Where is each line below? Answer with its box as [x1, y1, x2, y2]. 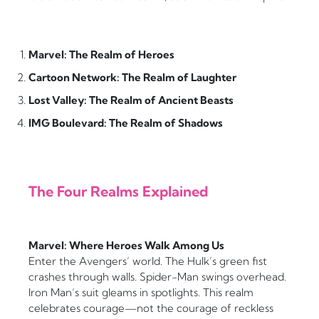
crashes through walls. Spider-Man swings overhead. [28, 270, 286, 284]
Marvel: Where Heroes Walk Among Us [28, 239, 224, 253]
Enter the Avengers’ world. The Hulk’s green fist [28, 254, 267, 268]
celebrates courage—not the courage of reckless [28, 301, 273, 315]
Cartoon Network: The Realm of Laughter [28, 70, 236, 85]
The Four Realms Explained [28, 182, 208, 201]
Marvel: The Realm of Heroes [28, 48, 174, 62]
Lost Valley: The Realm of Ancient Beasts [28, 93, 234, 108]
